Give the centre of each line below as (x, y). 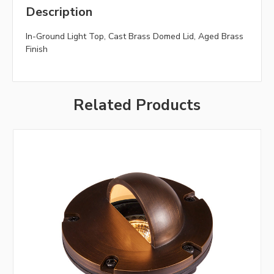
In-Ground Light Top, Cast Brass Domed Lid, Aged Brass (135, 37)
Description (59, 12)
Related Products (137, 106)
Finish (37, 50)
